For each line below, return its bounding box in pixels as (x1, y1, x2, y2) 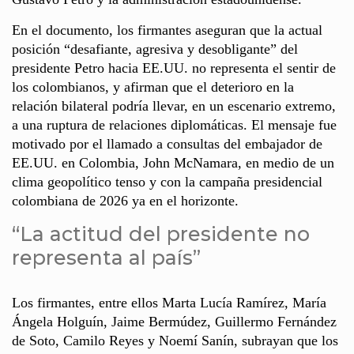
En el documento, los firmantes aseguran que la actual (12, 21, 322, 38)
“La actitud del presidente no (12, 221, 310, 246)
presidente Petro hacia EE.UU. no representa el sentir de (12, 59, 336, 76)
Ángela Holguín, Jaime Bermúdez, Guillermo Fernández (12, 313, 337, 330)
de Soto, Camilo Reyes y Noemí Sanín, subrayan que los (12, 332, 338, 348)
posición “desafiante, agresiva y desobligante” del (12, 40, 298, 57)
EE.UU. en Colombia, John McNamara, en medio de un (12, 154, 334, 171)
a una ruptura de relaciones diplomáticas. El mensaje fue (12, 116, 337, 133)
